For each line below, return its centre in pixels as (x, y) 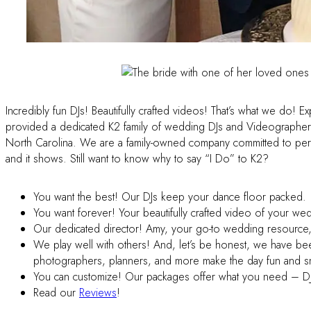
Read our (56, 293)
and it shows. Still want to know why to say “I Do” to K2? (137, 159)
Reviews (98, 293)
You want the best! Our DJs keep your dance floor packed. (170, 197)
